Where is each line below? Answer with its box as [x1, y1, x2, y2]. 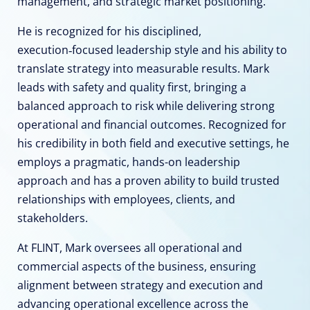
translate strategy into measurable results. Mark [17, 61, 269, 77]
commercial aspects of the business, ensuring [17, 259, 256, 275]
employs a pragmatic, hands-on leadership [17, 154, 240, 170]
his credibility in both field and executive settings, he [17, 136, 289, 152]
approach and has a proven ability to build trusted [17, 173, 280, 189]
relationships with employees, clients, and [17, 192, 235, 208]
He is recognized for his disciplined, [17, 24, 201, 39]
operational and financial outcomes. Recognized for [17, 117, 286, 133]
